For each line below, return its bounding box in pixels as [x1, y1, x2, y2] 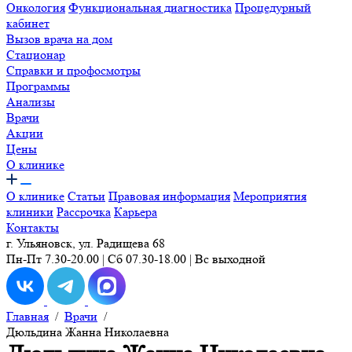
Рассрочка [57, 204, 111, 219]
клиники [6, 204, 53, 219]
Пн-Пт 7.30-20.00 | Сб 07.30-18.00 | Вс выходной [6, 251, 266, 266]
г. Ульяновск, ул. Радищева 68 [6, 236, 165, 251]
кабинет [6, 16, 49, 31]
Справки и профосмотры [6, 63, 141, 78]
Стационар [6, 47, 65, 62]
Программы [6, 79, 70, 93]
